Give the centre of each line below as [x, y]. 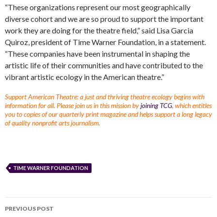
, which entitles [192, 105]
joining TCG [156, 105]
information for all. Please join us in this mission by [73, 105]
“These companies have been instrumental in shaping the [97, 53]
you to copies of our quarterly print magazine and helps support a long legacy [108, 114]
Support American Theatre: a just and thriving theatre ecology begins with [105, 96]
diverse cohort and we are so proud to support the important [104, 18]
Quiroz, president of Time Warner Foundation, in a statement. [105, 42]
